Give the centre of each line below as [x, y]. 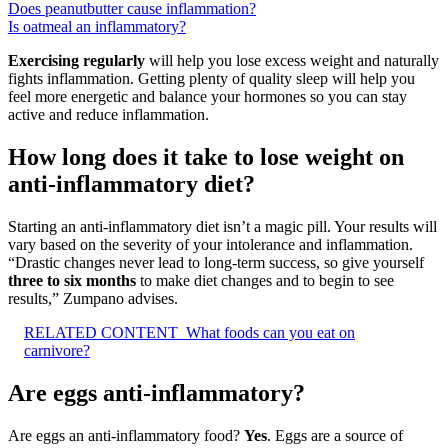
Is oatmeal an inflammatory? [97, 27]
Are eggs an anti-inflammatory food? [126, 435]
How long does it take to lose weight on [206, 157]
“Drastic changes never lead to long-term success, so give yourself [216, 263]
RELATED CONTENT [101, 333]
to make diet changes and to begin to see [265, 281]
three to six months [72, 281]
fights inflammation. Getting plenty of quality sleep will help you [211, 79]
